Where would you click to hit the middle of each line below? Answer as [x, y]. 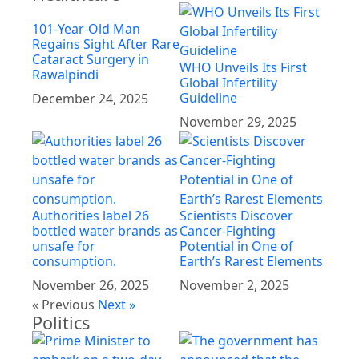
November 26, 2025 [91, 285]
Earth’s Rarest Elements [251, 261]
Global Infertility [228, 82]
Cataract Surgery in [91, 59]
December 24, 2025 [90, 98]
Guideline [208, 97]
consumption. [74, 261]
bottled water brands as [105, 230]
